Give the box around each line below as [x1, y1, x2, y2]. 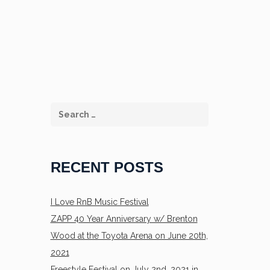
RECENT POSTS [50, 159, 163, 175]
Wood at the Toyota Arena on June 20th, [50, 231, 208, 240]
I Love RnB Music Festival [50, 197, 149, 207]
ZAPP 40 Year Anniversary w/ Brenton [50, 214, 198, 224]
